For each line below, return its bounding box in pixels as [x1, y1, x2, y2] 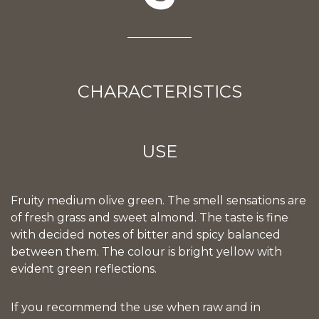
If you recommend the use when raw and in [11, 300, 261, 315]
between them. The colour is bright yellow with [11, 245, 282, 259]
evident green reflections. [11, 262, 157, 276]
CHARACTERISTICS [77, 81, 242, 103]
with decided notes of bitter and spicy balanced [11, 228, 281, 242]
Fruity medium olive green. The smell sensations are [11, 194, 306, 208]
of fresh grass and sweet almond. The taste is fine [11, 211, 288, 225]
